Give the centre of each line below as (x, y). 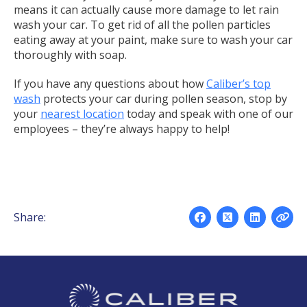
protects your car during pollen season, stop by (164, 98)
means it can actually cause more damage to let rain (146, 9)
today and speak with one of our (209, 113)
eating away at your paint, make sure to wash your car (153, 39)
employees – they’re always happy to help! (122, 128)
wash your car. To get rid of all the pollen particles (142, 24)
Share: (30, 217)
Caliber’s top (238, 83)
